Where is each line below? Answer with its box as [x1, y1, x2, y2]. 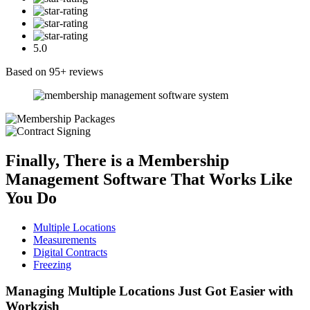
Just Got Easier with [178, 284, 293, 299]
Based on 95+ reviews [6, 65, 103, 77]
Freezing [33, 258, 71, 271]
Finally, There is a [6, 151, 138, 170]
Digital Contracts [33, 246, 107, 258]
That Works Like [167, 170, 293, 188]
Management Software [6, 170, 167, 188]
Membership [138, 151, 229, 170]
